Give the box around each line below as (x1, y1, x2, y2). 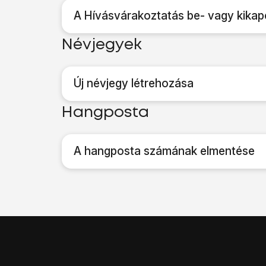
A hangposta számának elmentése (74, 144, 255, 158)
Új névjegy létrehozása (74, 77, 194, 90)
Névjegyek (62, 38, 142, 52)
